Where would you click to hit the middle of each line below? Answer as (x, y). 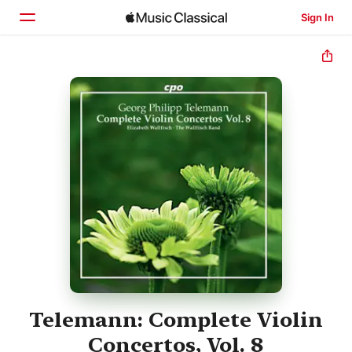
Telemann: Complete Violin (176, 320)
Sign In (317, 17)
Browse (72, 111)
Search (71, 144)
